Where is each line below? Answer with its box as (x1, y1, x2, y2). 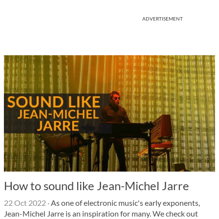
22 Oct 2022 (4, 198, 46, 207)
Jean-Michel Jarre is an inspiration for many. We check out (4, 209, 198, 218)
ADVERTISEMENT (142, 16, 183, 22)
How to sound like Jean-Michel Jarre (4, 178, 189, 193)
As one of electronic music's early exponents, (49, 198, 200, 207)
